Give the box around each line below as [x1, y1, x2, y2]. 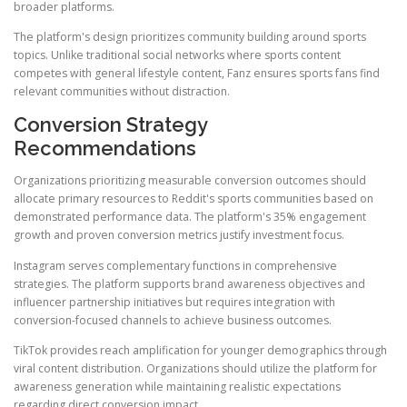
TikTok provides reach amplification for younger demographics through [14, 342, 387, 358]
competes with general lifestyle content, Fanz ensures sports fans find [14, 65, 380, 82]
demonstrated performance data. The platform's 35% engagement [14, 209, 366, 225]
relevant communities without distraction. [14, 84, 230, 100]
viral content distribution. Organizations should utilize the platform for [14, 360, 377, 376]
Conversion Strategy [14, 113, 207, 137]
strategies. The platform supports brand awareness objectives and [14, 275, 365, 292]
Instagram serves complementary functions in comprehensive [14, 257, 337, 273]
